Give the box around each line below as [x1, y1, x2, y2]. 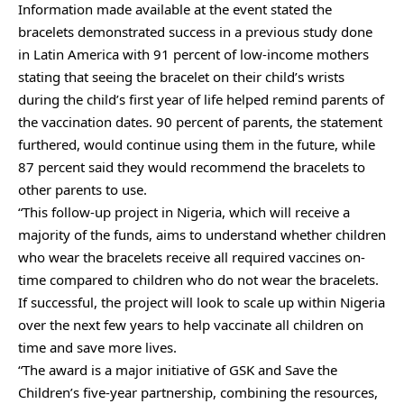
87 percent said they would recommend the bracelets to [18, 157, 365, 176]
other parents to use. [18, 179, 147, 198]
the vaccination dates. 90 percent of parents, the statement [18, 112, 382, 131]
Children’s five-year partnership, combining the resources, [18, 382, 378, 401]
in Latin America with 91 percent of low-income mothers [18, 44, 369, 63]
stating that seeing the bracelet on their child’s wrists [18, 67, 344, 86]
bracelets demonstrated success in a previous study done [18, 22, 372, 41]
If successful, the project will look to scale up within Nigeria [18, 292, 385, 311]
